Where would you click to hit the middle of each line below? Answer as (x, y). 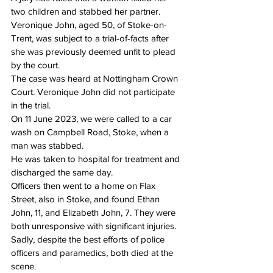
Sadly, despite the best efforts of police (89, 239)
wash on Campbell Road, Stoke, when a (91, 132)
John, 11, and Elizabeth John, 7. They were (94, 213)
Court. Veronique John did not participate (94, 92)
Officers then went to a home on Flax (84, 186)
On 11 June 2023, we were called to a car (93, 119)
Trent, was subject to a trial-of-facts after (91, 38)
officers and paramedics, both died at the (93, 253)
